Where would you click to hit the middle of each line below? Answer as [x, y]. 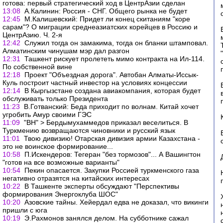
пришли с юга [25, 210]
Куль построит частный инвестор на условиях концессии [95, 83]
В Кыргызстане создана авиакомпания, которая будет [112, 91]
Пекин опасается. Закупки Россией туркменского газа [112, 170]
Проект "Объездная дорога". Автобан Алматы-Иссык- [111, 75]
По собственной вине [37, 67]
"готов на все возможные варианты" [61, 162]
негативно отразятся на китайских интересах [76, 178]
